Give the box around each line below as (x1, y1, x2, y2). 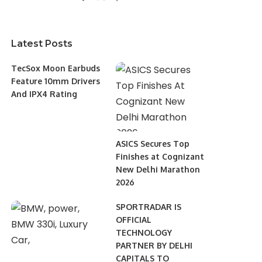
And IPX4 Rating (11, 89, 78, 99)
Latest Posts (11, 38, 73, 49)
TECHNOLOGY (115, 227, 172, 237)
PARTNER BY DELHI (115, 240, 192, 250)
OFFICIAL (115, 214, 151, 225)
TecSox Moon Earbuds (11, 63, 101, 73)
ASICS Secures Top (115, 138, 189, 149)
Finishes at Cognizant (115, 151, 204, 161)
